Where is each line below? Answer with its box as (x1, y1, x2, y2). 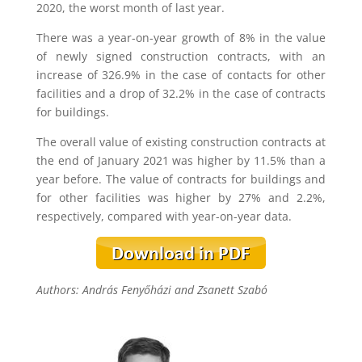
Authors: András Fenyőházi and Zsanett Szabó (36, 281, 267, 297)
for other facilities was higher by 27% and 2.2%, (36, 189, 326, 205)
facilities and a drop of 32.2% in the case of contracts (36, 85, 326, 101)
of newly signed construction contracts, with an (36, 48, 326, 64)
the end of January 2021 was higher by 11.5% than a (36, 152, 326, 168)
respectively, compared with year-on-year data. (36, 208, 292, 224)
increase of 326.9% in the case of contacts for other (36, 66, 326, 82)
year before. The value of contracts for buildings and (36, 170, 326, 187)
